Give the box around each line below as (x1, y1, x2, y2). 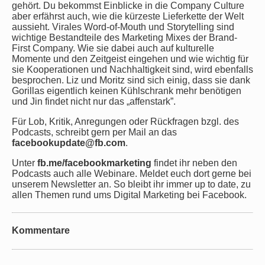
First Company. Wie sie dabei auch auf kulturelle (12, 43, 214, 53)
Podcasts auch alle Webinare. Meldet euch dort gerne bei (12, 169, 251, 179)
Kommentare (12, 225, 70, 236)
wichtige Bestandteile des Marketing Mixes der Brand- (12, 33, 237, 43)
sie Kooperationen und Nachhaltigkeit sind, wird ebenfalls (12, 64, 253, 75)
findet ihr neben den (151, 158, 237, 168)
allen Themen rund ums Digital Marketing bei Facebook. (12, 190, 247, 200)
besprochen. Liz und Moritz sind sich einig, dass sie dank (12, 75, 250, 85)
